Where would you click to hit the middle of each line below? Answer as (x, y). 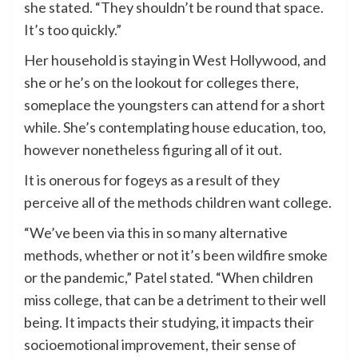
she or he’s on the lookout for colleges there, (161, 83)
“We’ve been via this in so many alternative (156, 233)
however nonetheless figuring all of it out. (153, 150)
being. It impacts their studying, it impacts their (169, 322)
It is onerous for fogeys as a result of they (152, 180)
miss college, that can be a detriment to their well (175, 300)
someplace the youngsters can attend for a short (175, 105)
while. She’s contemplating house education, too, (175, 127)
